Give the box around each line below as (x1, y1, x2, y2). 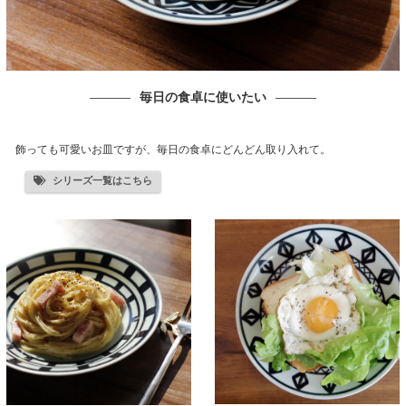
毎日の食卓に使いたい (140, 92, 266, 105)
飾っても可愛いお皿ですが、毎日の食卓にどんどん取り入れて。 (15, 144, 331, 156)
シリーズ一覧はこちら (53, 176, 152, 187)
